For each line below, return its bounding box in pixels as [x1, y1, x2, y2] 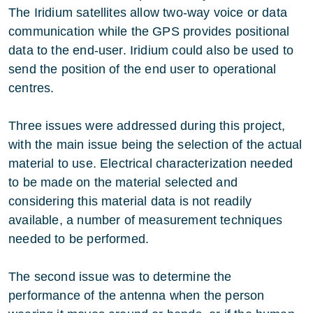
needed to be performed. [8, 232, 150, 246]
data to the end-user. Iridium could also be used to [8, 43, 294, 57]
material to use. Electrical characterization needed [8, 156, 293, 170]
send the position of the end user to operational [8, 62, 277, 76]
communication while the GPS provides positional [8, 24, 290, 38]
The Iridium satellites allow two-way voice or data [8, 6, 287, 20]
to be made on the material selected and [8, 175, 238, 189]
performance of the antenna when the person [8, 289, 265, 303]
